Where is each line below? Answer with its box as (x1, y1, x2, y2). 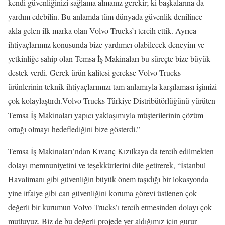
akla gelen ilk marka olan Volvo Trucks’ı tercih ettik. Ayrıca (8, 25, 196, 36)
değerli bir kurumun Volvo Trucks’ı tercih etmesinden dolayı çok (8, 201, 212, 212)
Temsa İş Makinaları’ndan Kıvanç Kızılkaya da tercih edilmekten (8, 145, 214, 156)
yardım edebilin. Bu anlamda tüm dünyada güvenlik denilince (8, 11, 202, 22)
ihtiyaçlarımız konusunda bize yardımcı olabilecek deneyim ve (8, 39, 204, 50)
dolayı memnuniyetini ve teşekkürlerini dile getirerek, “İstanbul (8, 159, 206, 170)
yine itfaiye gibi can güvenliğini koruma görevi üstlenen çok (8, 187, 197, 198)
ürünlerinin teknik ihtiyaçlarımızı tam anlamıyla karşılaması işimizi (8, 81, 217, 92)
